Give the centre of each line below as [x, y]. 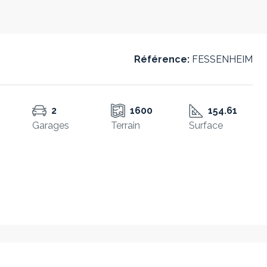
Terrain [125, 125]
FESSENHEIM [221, 59]
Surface [206, 125]
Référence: [162, 59]
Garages [51, 125]
